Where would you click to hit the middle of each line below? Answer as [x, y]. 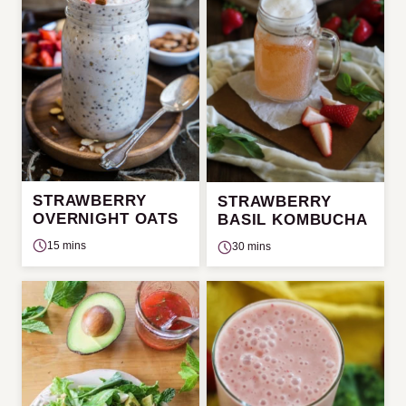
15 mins [67, 245]
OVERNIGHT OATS [106, 218]
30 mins [251, 247]
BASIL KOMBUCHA [293, 220]
